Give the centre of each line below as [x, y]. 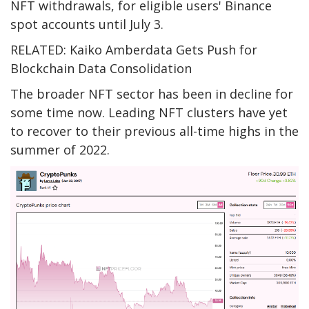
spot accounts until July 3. [87, 24]
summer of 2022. [60, 149]
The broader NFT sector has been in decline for [152, 93]
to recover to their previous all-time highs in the [154, 131]
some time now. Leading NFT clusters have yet [149, 112]
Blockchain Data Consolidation [101, 68]
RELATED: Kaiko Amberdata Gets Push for [134, 49]
